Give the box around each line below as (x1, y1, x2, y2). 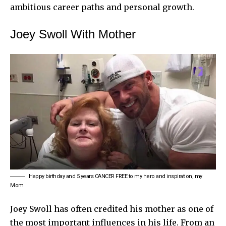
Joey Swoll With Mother (10, 27, 136, 41)
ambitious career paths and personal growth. (10, 2, 194, 12)
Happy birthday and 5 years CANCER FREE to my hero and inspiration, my (29, 173, 202, 180)
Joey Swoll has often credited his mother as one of (10, 204, 213, 214)
